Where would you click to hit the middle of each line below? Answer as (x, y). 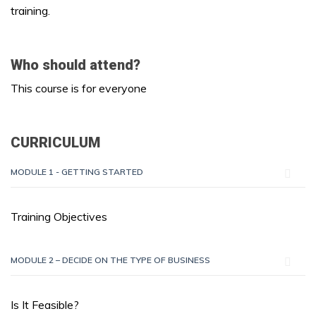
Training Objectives (59, 217)
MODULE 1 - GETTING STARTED (77, 172)
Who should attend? (75, 65)
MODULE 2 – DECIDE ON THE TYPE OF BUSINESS (110, 260)
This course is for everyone (79, 88)
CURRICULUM (55, 142)
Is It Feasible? (45, 305)
